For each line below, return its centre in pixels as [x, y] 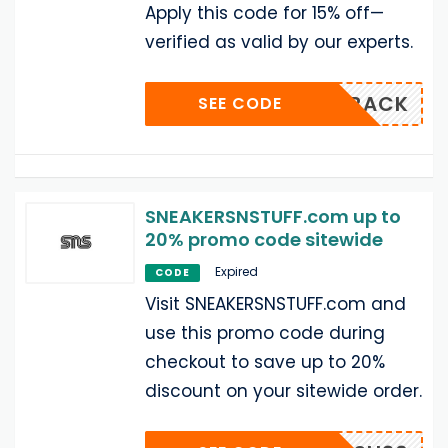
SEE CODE [240, 103]
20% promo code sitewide [264, 239]
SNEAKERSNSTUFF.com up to [273, 216]
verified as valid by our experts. [279, 41]
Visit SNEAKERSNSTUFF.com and [275, 303]
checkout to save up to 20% [265, 361]
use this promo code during [265, 332]
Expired [236, 271]
